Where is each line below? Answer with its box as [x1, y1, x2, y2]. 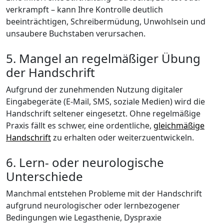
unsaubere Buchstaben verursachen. [6, 28, 145, 39]
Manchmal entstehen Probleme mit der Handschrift [6, 188, 202, 199]
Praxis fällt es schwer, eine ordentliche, [6, 120, 153, 131]
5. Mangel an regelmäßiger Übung [6, 50, 200, 67]
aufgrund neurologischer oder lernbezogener [6, 200, 180, 211]
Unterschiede [6, 168, 83, 185]
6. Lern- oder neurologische [6, 154, 164, 171]
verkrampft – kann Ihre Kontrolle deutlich [6, 4, 163, 15]
